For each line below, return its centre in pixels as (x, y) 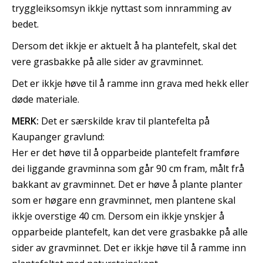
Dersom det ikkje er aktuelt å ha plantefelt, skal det (124, 45)
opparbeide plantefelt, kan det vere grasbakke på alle (130, 232)
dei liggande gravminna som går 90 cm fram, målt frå (128, 168)
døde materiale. (45, 99)
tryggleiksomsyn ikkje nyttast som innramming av (122, 8)
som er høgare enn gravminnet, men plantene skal (124, 200)
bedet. (25, 24)
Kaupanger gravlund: (58, 136)
